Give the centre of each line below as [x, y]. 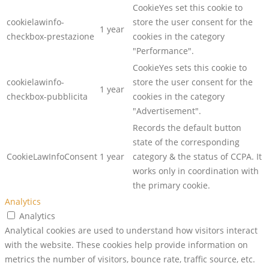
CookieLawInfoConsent [52, 157]
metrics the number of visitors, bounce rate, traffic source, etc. [130, 259]
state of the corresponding [186, 142]
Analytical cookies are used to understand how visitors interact [131, 231]
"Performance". [163, 51]
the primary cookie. [171, 186]
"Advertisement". [167, 111]
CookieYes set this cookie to [188, 8]
